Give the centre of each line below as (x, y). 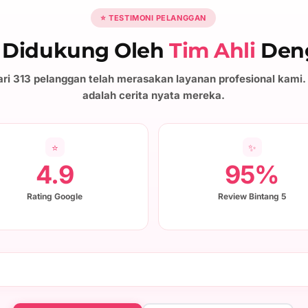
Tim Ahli (212, 51)
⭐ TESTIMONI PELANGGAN (153, 18)
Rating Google (55, 197)
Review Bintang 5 (252, 197)
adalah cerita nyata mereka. (153, 96)
